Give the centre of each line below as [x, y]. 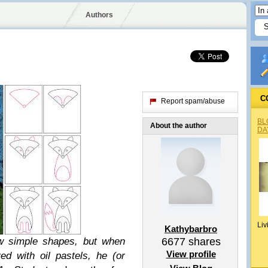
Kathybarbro [191, 229]
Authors [99, 15]
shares [203, 242]
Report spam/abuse [193, 101]
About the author [179, 126]
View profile [191, 254]
